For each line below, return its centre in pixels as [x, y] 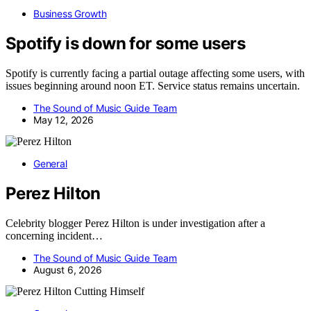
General [50, 163]
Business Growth [70, 14]
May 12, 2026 [64, 119]
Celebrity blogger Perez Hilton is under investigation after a [135, 223]
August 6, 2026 [68, 269]
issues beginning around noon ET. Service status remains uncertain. [153, 85]
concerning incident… [54, 235]
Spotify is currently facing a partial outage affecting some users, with [155, 73]
